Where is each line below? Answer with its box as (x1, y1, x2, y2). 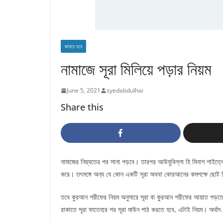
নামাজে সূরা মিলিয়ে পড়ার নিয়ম (61, 58, 212, 80)
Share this (61, 101, 104, 113)
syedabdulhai (107, 86, 143, 95)
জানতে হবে (65, 43, 82, 50)
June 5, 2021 (67, 86, 101, 95)
